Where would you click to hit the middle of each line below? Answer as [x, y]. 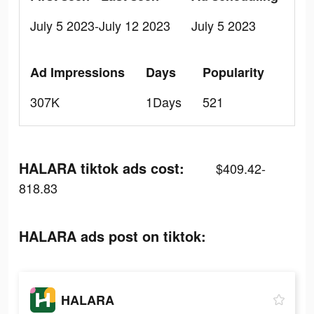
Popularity [233, 72]
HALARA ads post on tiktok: [112, 236]
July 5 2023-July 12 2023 [100, 25]
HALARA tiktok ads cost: [102, 168]
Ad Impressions [77, 72]
